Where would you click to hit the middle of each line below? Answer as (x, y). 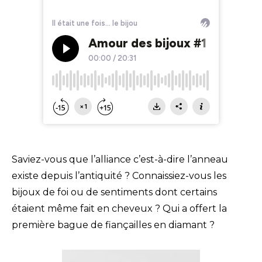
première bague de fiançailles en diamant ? (113, 225)
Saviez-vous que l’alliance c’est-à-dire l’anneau (120, 160)
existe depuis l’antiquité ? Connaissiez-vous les (119, 176)
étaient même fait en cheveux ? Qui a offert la (119, 209)
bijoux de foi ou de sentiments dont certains (114, 192)
